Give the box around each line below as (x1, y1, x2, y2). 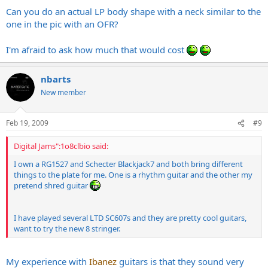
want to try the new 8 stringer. (14, 223, 120, 234)
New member (41, 87, 86, 98)
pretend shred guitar (14, 180, 90, 191)
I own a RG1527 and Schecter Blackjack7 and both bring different (14, 159, 243, 170)
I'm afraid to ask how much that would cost (6, 43, 187, 56)
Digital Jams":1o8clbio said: (14, 141, 108, 152)
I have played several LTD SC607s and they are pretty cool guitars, (14, 212, 246, 224)
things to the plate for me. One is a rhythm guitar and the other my (14, 169, 252, 181)
